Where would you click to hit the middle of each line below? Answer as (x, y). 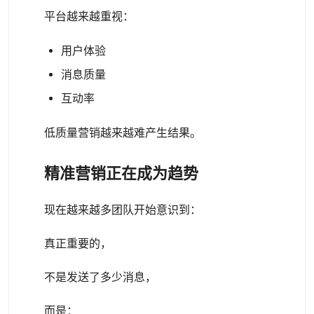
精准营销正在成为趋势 (121, 173)
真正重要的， (78, 244)
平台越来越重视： (89, 16)
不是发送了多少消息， (100, 277)
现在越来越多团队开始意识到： (123, 210)
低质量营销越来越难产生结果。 (123, 133)
